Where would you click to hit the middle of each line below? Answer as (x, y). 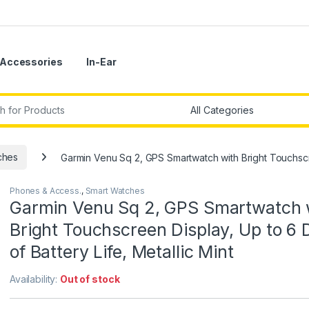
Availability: (35, 279)
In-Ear (101, 62)
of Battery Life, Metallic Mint (122, 252)
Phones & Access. (46, 191)
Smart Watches (115, 191)
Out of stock (90, 279)
